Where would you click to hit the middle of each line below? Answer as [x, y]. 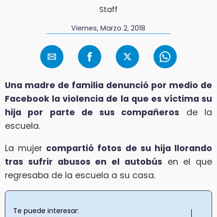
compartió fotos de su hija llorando [129, 148]
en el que [187, 162]
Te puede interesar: [46, 211]
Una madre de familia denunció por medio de [108, 85]
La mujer [26, 148]
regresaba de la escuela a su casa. [80, 175]
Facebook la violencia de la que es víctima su [108, 99]
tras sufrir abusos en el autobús [84, 162]
